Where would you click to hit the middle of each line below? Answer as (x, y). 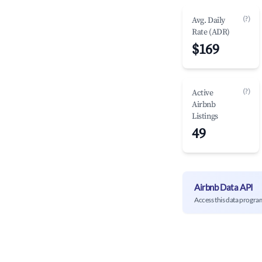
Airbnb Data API (224, 187)
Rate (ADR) (211, 32)
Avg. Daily (208, 20)
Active (203, 93)
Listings (205, 116)
